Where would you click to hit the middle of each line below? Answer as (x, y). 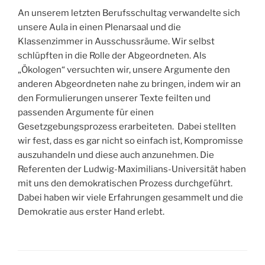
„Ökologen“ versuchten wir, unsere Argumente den (124, 70)
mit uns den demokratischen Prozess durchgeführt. (125, 184)
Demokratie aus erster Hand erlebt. (91, 212)
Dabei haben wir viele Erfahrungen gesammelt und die (130, 198)
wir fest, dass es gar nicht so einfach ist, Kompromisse (130, 141)
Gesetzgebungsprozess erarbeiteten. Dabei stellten (127, 127)
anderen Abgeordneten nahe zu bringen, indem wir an (129, 84)
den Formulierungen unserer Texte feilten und (114, 98)
